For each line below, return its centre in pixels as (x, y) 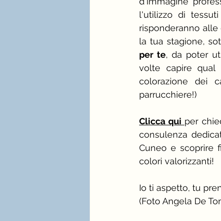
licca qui (165, 121)
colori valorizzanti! (177, 161)
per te (152, 54)
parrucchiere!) (168, 94)
